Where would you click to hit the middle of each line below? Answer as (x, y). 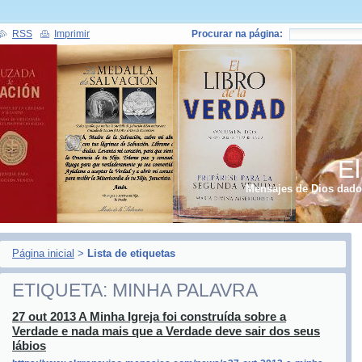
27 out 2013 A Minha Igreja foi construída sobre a (149, 316)
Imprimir (72, 34)
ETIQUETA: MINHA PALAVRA (135, 290)
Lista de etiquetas (131, 253)
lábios (29, 345)
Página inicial (43, 253)
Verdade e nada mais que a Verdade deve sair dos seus (166, 331)
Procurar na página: (237, 34)
